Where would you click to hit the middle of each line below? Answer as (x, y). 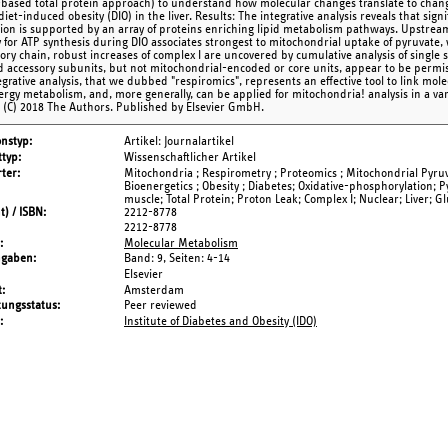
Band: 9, (146, 259)
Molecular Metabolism (181, 243)
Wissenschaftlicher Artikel (190, 158)
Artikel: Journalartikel (179, 142)
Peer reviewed (160, 306)
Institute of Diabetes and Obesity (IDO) (220, 321)
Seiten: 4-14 (199, 259)
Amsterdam (154, 290)
